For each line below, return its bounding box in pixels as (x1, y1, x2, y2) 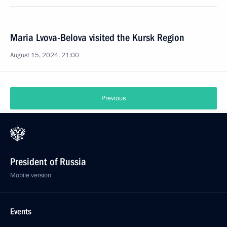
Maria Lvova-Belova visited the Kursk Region (10, 31, 184, 44)
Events (10, 206, 31, 216)
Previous (101, 94, 126, 103)
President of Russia (10, 156, 86, 168)
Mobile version (10, 171, 51, 180)
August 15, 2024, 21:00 (10, 51, 79, 60)
